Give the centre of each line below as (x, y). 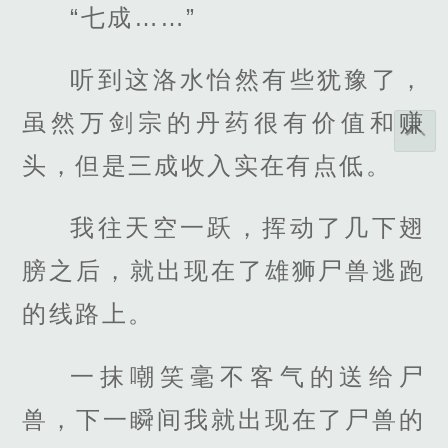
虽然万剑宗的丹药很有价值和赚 (224, 123)
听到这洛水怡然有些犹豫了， (248, 80)
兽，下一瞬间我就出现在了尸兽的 (224, 419)
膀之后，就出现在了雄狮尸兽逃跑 (224, 271)
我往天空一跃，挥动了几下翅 (248, 228)
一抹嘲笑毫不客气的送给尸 (248, 376)
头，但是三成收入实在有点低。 (207, 166)
